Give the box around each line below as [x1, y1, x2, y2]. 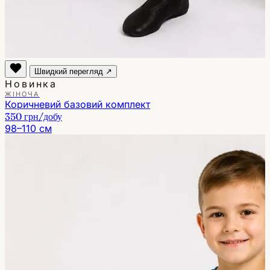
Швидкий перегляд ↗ [34, 66, 112, 76]
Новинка [5, 77, 58, 90]
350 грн [5, 110, 39, 122]
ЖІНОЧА [5, 89, 40, 98]
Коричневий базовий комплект [5, 98, 150, 110]
